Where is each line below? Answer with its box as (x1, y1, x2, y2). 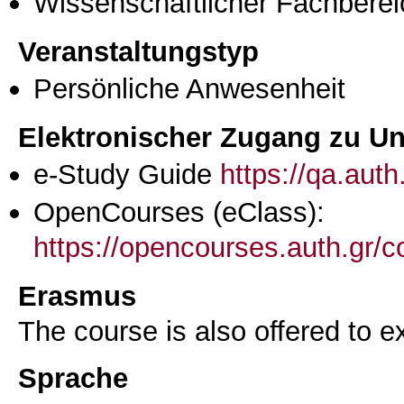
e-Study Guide (33, 157, 220, 190)
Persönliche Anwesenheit (33, 71, 345, 105)
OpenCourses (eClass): (33, 196, 325, 229)
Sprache (18, 362, 128, 395)
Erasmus (18, 279, 136, 312)
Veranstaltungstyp (18, 34, 259, 68)
